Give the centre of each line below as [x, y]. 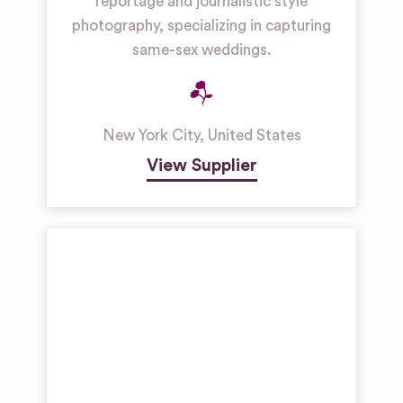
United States [254, 136]
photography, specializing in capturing [201, 26]
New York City [151, 136]
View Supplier [201, 166]
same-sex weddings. [201, 50]
